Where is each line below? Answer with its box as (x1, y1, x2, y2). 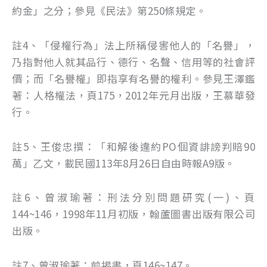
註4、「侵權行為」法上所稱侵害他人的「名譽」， (12, 37, 255, 52)
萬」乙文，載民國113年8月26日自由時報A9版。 (12, 155, 235, 170)
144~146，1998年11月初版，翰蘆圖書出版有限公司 (12, 206, 255, 222)
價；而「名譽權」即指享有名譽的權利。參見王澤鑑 (12, 70, 255, 86)
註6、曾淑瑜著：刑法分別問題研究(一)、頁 (12, 190, 255, 205)
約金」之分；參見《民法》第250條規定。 (12, 3, 206, 18)
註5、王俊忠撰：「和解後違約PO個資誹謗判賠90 (12, 138, 255, 154)
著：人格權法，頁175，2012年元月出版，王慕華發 (12, 87, 255, 103)
